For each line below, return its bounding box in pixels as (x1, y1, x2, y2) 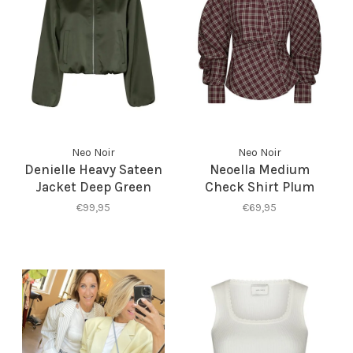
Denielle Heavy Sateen (24, 161, 163, 177)
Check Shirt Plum (204, 178, 314, 195)
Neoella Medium (209, 161, 310, 177)
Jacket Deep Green (35, 178, 152, 195)
